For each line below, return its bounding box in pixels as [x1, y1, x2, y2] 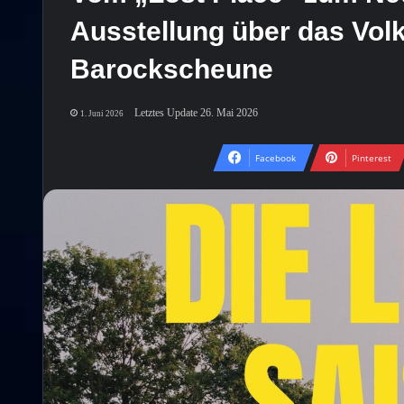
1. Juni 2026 [80, 108, 124, 118]
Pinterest [351, 151, 391, 164]
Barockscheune [70, 53, 273, 84]
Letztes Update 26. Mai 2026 [134, 106, 258, 119]
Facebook [254, 151, 296, 164]
